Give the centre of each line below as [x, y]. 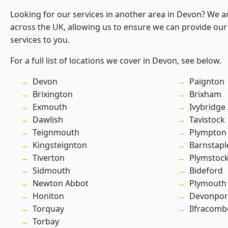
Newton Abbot [61, 183]
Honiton [48, 196]
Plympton [208, 133]
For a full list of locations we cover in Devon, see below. [116, 61]
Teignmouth [56, 133]
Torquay [48, 209]
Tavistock [207, 120]
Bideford [206, 171]
